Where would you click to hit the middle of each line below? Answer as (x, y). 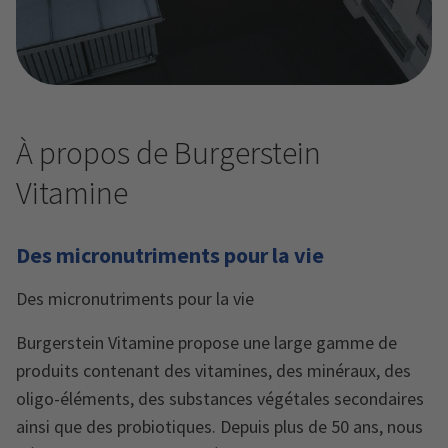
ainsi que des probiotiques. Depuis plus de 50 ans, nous (219, 427)
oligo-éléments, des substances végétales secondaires (220, 399)
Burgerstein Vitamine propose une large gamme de (206, 343)
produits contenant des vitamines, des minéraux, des (213, 371)
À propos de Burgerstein (168, 153)
